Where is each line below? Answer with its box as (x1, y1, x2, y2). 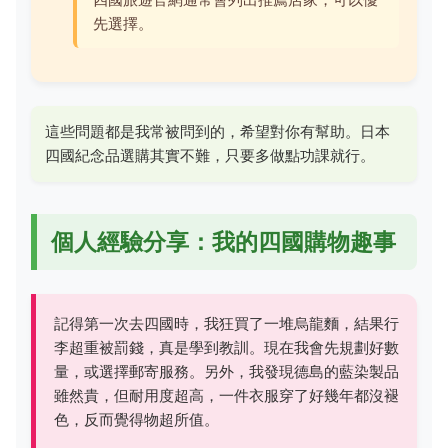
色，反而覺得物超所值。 (54, 409, 219, 429)
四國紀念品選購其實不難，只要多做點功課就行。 (45, 145, 375, 165)
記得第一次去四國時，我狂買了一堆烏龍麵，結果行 (54, 313, 399, 333)
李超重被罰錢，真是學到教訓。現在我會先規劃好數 (54, 337, 399, 357)
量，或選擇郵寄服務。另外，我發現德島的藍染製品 (54, 361, 399, 381)
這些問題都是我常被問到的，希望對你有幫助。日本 (45, 121, 390, 141)
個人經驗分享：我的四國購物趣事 (51, 227, 396, 255)
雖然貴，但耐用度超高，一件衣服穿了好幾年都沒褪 (54, 385, 399, 405)
